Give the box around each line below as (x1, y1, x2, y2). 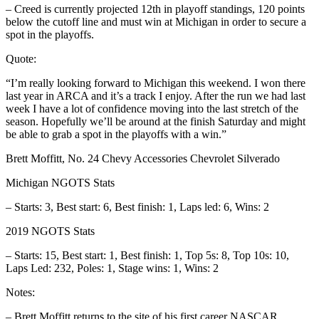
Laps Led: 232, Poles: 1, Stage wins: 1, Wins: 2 (6, 261, 219, 274)
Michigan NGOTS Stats (6, 176, 115, 189)
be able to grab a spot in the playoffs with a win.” (6, 127, 226, 140)
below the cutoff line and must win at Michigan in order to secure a (6, 15, 306, 28)
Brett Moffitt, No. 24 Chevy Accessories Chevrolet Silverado (6, 152, 280, 164)
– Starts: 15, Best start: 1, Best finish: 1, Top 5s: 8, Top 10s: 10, (6, 249, 289, 261)
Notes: (6, 286, 35, 298)
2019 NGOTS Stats (6, 224, 95, 237)
